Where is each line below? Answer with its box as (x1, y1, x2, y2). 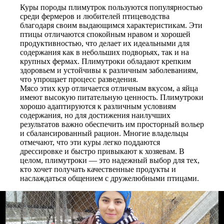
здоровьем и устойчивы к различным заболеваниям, (20, 66, 198, 74)
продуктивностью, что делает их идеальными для (20, 39, 189, 47)
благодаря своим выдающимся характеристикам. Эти (20, 21, 202, 29)
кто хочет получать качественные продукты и (20, 165, 176, 173)
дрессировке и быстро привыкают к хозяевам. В (20, 147, 184, 155)
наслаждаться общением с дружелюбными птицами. (20, 174, 199, 182)
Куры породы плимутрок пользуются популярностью (20, 3, 202, 11)
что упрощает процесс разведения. (20, 75, 138, 83)
